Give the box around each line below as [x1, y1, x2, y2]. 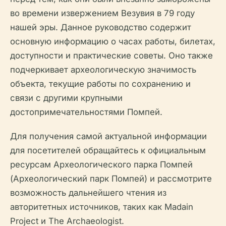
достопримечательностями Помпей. [10, 107, 162, 117]
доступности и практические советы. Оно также [10, 50, 213, 61]
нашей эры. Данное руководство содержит [10, 22, 191, 32]
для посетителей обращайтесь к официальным [10, 145, 206, 155]
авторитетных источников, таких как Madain [10, 202, 193, 212]
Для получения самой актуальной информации [10, 131, 207, 141]
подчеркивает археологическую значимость [10, 65, 196, 75]
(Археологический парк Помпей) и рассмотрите [10, 174, 212, 184]
